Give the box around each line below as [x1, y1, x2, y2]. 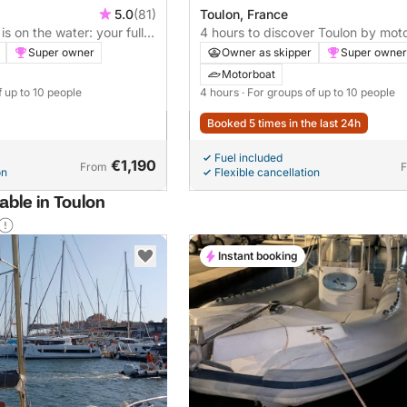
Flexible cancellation [214, 165, 320, 180]
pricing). [200, 61, 249, 77]
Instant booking [218, 249, 298, 263]
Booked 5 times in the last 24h [207, 116, 361, 131]
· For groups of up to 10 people [242, 85, 395, 100]
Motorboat [222, 67, 275, 82]
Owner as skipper [222, 45, 312, 60]
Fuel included [214, 151, 283, 165]
